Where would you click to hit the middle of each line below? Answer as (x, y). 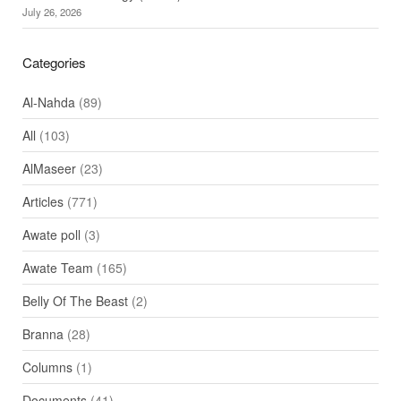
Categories (54, 63)
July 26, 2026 (51, 12)
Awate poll (51, 235)
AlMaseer (49, 169)
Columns (47, 367)
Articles (43, 202)
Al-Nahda (48, 102)
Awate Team (57, 268)
